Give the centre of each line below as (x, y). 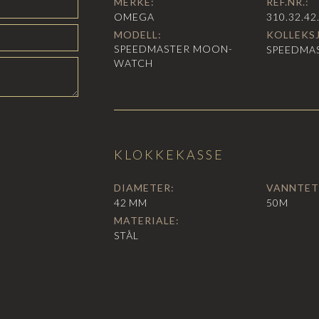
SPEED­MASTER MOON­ (173, 49)
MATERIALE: (146, 221)
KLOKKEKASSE (169, 155)
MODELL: (137, 35)
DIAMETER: (144, 188)
